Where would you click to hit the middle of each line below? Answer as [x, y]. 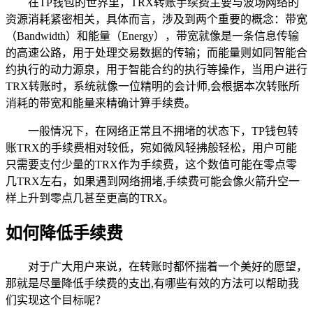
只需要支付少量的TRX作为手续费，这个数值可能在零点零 [151, 164]
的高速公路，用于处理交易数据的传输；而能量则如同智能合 [156, 52]
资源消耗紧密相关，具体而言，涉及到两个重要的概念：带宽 [156, 19]
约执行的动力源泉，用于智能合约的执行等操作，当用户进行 [156, 69]
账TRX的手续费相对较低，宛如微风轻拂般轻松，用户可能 [151, 147]
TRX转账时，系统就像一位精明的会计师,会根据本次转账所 [153, 86]
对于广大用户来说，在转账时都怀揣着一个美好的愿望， [168, 267]
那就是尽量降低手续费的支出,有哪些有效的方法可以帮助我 [152, 284]
